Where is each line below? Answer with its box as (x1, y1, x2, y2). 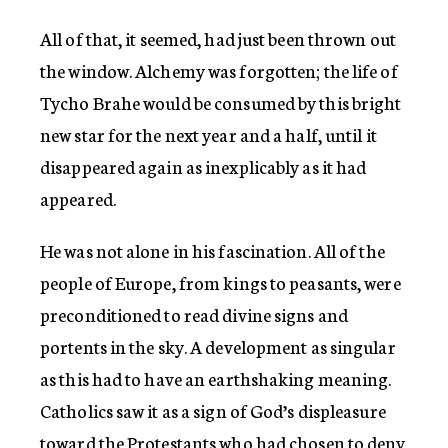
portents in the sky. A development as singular (40, 333, 396, 359)
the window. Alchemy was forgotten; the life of (40, 57, 398, 83)
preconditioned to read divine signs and (40, 301, 348, 327)
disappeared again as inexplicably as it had (40, 153, 367, 179)
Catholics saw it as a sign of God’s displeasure (40, 397, 386, 423)
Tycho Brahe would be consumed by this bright (40, 89, 402, 115)
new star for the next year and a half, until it (40, 121, 377, 147)
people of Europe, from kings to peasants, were (40, 269, 401, 295)
